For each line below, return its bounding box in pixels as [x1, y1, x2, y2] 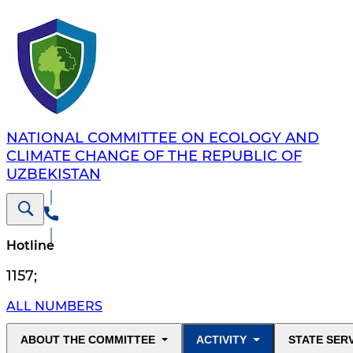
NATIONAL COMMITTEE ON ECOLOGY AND [6, 129, 319, 147]
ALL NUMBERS [6, 299, 102, 314]
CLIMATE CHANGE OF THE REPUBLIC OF [6, 147, 302, 165]
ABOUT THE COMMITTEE [20, 333, 155, 347]
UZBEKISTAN [6, 165, 101, 184]
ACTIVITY [196, 333, 247, 347]
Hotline [6, 238, 54, 254]
